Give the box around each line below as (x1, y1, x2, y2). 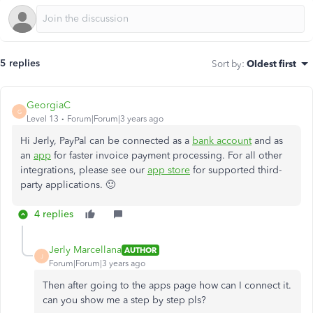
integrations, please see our (20, 164, 147, 176)
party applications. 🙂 (20, 179, 115, 191)
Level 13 (27, 114, 59, 124)
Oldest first (247, 58, 296, 69)
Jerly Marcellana (49, 244, 122, 256)
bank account (192, 135, 252, 147)
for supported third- (190, 164, 282, 176)
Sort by (212, 58, 242, 69)
